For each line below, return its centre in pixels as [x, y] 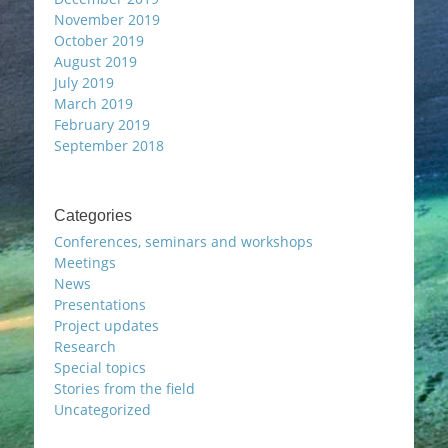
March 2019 [93, 103]
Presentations [100, 304]
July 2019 [84, 82]
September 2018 [109, 145]
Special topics [100, 367]
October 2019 [99, 40]
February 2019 [102, 124]
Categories [93, 215]
